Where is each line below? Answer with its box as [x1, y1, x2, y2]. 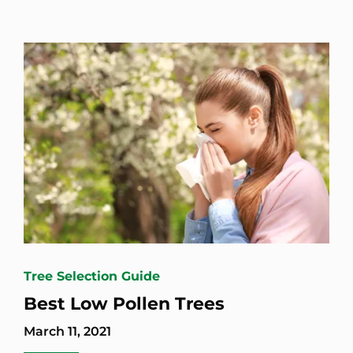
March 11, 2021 [24, 323, 111, 339]
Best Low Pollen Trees [24, 292, 225, 314]
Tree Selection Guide [24, 268, 160, 284]
